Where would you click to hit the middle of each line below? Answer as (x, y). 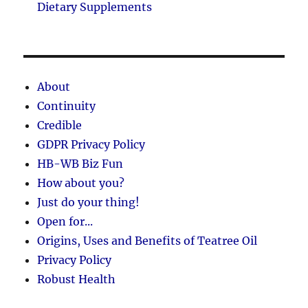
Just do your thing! (89, 202)
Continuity (67, 106)
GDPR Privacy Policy (91, 144)
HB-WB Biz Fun (80, 163)
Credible (60, 125)
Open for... (65, 221)
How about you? (81, 183)
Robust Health (77, 279)
